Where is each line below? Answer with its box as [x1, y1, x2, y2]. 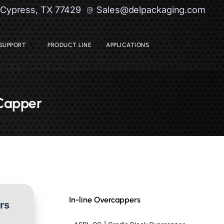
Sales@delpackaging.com [96, 4, 205, 15]
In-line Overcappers [69, 195, 140, 204]
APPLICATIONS [106, 41, 149, 48]
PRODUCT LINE [47, 41, 91, 48]
